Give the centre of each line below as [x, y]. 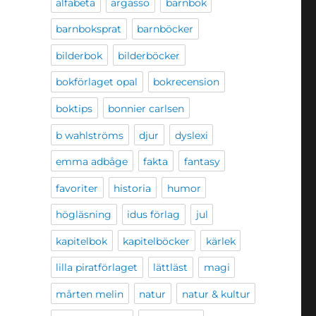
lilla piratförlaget [97, 268]
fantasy [202, 162]
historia [133, 188]
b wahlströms [90, 135]
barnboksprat [89, 29]
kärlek [220, 241]
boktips [74, 108]
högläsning [84, 215]
